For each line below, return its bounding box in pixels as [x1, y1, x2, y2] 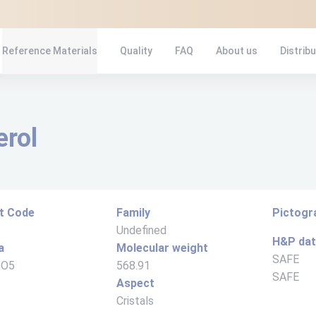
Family [116, 206, 150, 219]
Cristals [116, 294, 154, 308]
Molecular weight [116, 241, 208, 255]
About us [216, 45, 257, 56]
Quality [120, 45, 152, 56]
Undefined [116, 224, 166, 237]
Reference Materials [2, 45, 97, 56]
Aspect [116, 276, 154, 290]
